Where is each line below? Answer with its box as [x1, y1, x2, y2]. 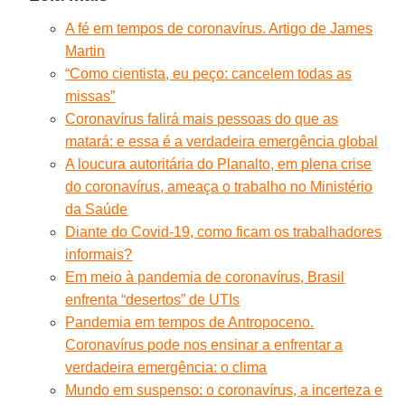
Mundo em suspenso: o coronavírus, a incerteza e [65, 381, 383, 398]
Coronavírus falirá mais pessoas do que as [65, 110, 339, 127]
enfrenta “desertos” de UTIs [65, 291, 240, 307]
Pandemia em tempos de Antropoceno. [65, 314, 315, 330]
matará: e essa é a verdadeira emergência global [65, 133, 379, 149]
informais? [65, 246, 133, 262]
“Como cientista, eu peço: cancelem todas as [65, 65, 353, 81]
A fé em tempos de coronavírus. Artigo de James [65, 20, 373, 36]
